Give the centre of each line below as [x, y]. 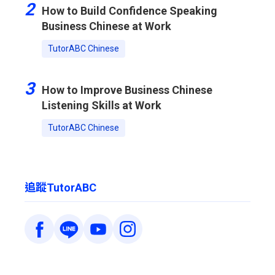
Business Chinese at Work [107, 26]
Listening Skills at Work [102, 105]
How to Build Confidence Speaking [130, 11]
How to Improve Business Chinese [127, 90]
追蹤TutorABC [60, 188]
